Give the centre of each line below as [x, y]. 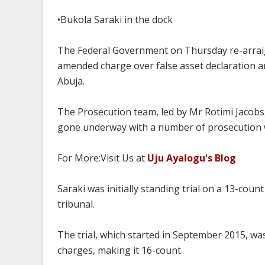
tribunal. [76, 204]
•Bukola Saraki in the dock [115, 20]
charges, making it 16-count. [120, 250]
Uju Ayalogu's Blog [192, 158]
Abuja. [71, 81]
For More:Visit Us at [102, 158]
